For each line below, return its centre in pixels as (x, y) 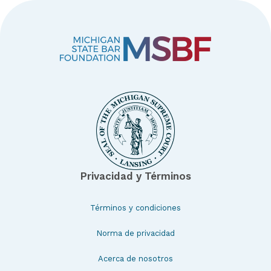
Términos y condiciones (135, 207)
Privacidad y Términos (135, 176)
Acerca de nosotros (135, 258)
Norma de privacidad (135, 233)
